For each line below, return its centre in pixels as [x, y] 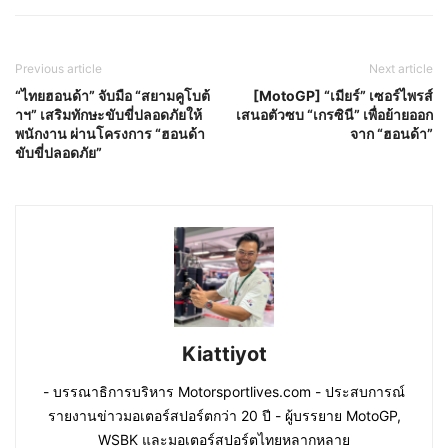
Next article [401, 69]
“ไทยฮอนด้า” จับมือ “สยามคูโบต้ [112, 96]
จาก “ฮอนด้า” [391, 134]
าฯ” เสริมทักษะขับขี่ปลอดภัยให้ [108, 115]
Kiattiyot [224, 354]
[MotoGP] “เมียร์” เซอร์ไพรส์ [343, 96]
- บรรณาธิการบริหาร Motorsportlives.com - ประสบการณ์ [224, 392]
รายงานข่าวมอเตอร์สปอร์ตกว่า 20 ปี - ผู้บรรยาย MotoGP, [224, 416]
